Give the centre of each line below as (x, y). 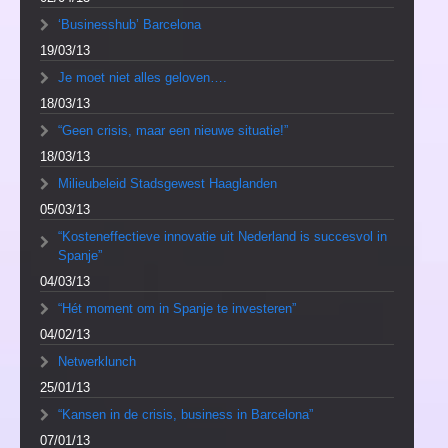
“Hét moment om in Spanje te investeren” (177, 309)
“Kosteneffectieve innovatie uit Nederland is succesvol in (222, 237)
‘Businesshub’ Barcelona (129, 25)
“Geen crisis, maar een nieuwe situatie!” (173, 131)
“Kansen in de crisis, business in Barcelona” (185, 415)
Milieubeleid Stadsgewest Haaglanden (167, 184)
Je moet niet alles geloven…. (142, 78)
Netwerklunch (97, 362)
